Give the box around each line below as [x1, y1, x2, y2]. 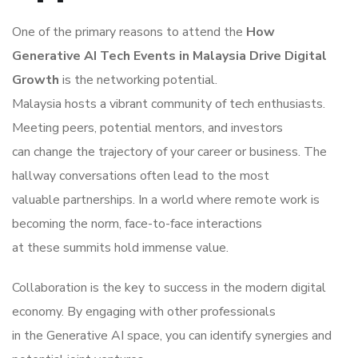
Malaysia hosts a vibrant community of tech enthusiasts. [12, 95, 325, 113]
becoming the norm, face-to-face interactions [12, 215, 262, 233]
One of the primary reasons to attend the [12, 23, 246, 42]
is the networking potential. [59, 71, 217, 89]
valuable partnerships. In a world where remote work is [12, 191, 320, 209]
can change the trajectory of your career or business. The [12, 143, 327, 161]
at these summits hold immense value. [12, 239, 229, 257]
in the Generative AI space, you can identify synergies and [12, 327, 332, 345]
